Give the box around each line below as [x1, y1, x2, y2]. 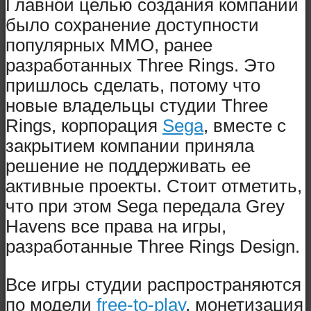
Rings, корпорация [6, 116, 162, 136]
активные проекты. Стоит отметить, [6, 176, 302, 196]
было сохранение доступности [6, 15, 259, 35]
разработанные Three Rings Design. [6, 237, 300, 257]
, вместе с [203, 116, 286, 136]
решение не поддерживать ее [6, 156, 251, 176]
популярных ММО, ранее [6, 35, 212, 56]
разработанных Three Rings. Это [6, 56, 275, 76]
